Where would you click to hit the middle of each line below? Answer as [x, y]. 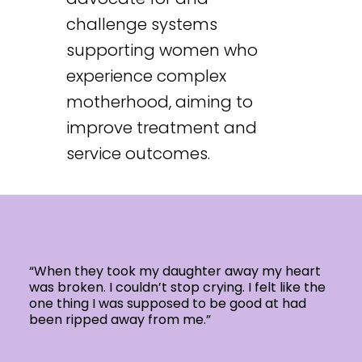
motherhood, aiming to [159, 102]
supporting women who [162, 51]
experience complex [146, 76]
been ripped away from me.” [120, 319]
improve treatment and [161, 128]
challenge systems [141, 25]
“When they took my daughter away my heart [175, 271]
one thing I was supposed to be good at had [167, 303]
